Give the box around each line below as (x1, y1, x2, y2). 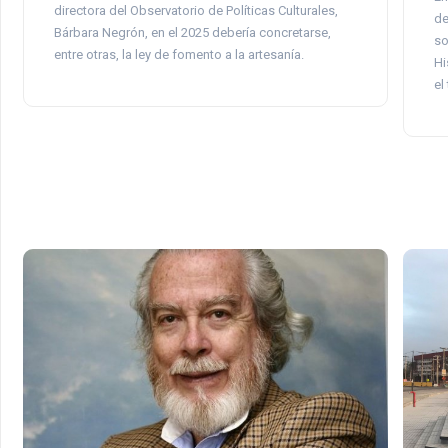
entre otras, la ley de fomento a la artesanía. (53, 46, 304, 62)
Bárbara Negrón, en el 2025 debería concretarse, (53, 24, 331, 40)
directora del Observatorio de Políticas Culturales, (53, 2, 338, 18)
